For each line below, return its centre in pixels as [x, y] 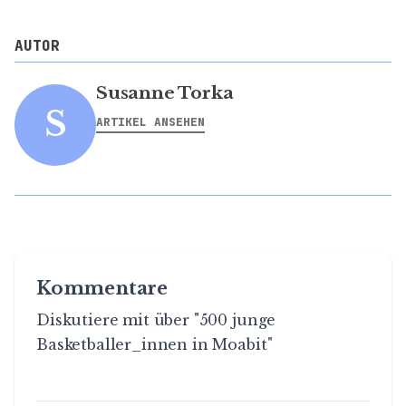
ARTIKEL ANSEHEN [150, 121]
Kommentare [102, 288]
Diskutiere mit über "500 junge [156, 319]
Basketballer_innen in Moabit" [155, 344]
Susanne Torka [165, 92]
